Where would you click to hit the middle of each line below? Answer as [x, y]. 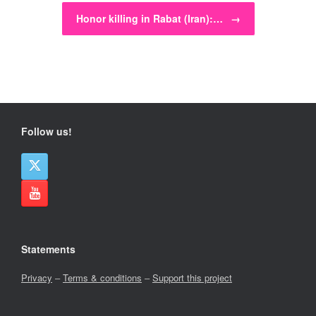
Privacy [37, 278]
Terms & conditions [102, 278]
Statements [48, 249]
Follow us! [47, 132]
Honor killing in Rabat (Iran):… [151, 19]
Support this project [192, 278]
